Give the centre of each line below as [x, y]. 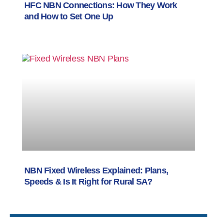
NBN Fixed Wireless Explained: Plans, [96, 170]
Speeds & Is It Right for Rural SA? [88, 181]
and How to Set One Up [69, 16]
